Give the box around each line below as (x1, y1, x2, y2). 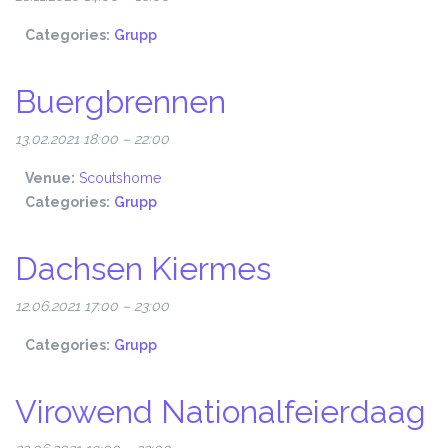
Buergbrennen (15, 83, 226, 120)
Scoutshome (79, 170, 161, 186)
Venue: (25, 170, 75, 186)
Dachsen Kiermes (15, 250, 271, 287)
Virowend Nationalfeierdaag (15, 393, 426, 430)
